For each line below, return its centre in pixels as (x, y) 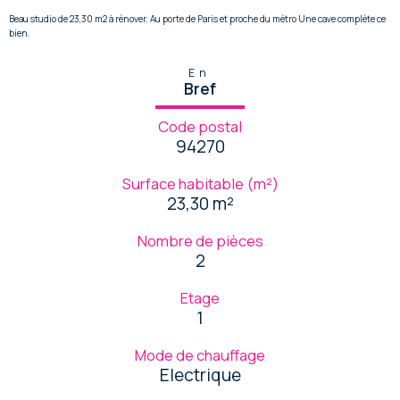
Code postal (200, 126)
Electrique (200, 375)
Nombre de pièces (200, 240)
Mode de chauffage (200, 354)
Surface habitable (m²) (200, 183)
